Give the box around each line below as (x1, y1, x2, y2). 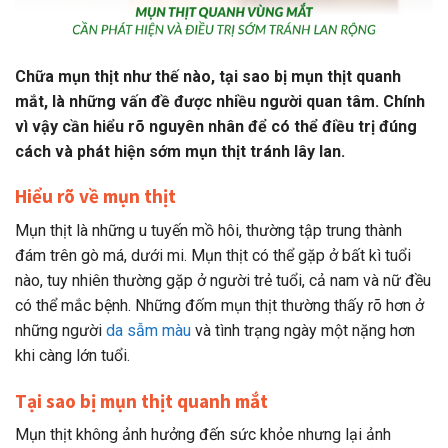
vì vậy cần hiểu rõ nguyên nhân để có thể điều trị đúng (15, 116, 417, 136)
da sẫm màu (106, 321, 191, 341)
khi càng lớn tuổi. (15, 346, 130, 366)
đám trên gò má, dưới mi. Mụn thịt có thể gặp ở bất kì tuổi (15, 246, 411, 266)
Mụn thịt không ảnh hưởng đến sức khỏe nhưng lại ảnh (15, 425, 391, 445)
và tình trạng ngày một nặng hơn (191, 321, 415, 341)
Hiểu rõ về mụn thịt (15, 184, 176, 209)
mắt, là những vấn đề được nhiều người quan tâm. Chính (15, 91, 425, 111)
